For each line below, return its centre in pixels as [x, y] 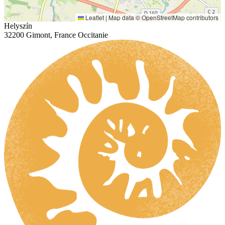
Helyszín [18, 26]
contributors [202, 17]
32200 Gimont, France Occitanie [56, 35]
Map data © [124, 17]
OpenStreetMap [163, 17]
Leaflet [94, 17]
